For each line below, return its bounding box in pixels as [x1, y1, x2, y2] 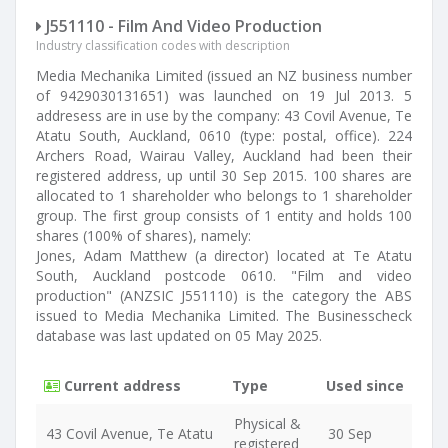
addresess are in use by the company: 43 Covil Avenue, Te [36, 106, 412, 125]
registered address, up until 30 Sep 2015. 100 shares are [36, 166, 412, 185]
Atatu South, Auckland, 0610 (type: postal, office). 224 [36, 126, 412, 145]
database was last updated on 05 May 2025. [36, 326, 322, 345]
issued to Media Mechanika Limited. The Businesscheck [36, 306, 412, 325]
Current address [60, 376, 181, 395]
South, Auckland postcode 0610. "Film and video [36, 266, 412, 285]
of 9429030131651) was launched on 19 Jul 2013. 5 [36, 86, 412, 105]
